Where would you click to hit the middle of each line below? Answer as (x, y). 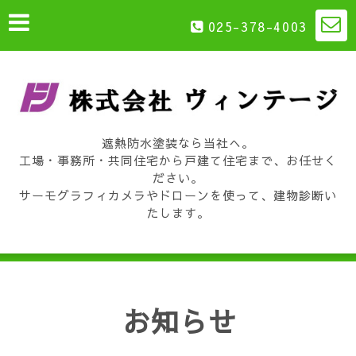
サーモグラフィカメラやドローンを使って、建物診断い (178, 195)
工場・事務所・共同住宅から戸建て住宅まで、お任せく (178, 160)
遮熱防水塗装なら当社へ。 (178, 143)
